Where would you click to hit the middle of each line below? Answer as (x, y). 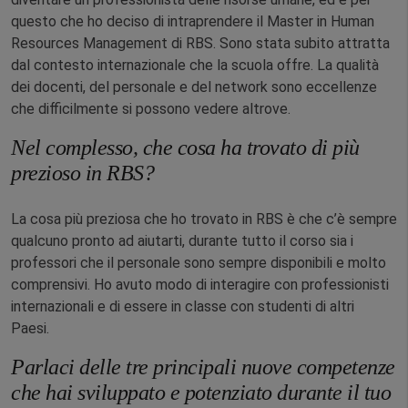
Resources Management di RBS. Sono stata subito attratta (200, 43)
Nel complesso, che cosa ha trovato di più (185, 148)
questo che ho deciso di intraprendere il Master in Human (193, 21)
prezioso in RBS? (85, 173)
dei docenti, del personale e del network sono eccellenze (194, 87)
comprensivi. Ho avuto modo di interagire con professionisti (200, 285)
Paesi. (32, 328)
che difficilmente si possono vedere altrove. (153, 109)
